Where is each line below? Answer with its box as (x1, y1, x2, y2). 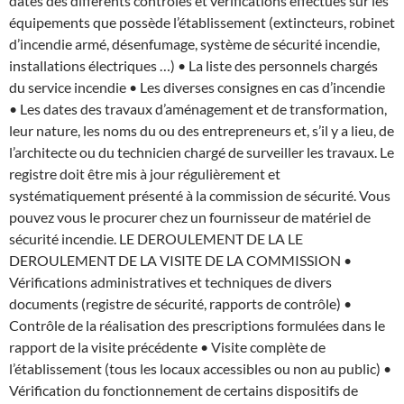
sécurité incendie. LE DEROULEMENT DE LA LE (9, 229, 303, 247)
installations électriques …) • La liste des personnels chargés (9, 56, 378, 74)
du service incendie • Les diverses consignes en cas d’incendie (9, 78, 385, 96)
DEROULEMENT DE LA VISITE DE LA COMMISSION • (9, 251, 352, 269)
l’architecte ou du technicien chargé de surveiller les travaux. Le (9, 142, 394, 161)
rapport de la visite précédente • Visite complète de (9, 337, 326, 355)
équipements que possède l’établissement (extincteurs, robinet (9, 13, 395, 31)
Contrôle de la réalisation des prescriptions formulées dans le (9, 316, 385, 334)
